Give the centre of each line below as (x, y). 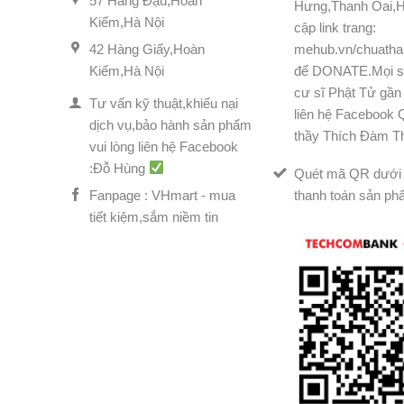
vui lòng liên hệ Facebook (163, 146)
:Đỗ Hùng (119, 168)
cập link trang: (335, 28)
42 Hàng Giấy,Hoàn (147, 49)
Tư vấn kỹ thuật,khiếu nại (163, 103)
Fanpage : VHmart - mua (162, 195)
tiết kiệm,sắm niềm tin (153, 216)
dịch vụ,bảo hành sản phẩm (170, 124)
